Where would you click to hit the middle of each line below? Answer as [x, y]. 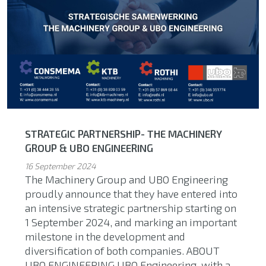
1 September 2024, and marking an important [131, 222]
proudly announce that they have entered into [131, 193]
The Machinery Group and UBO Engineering [126, 179]
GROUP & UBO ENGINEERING [89, 148]
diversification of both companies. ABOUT [122, 250]
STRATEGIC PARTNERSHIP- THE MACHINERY [123, 133]
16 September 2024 [61, 166]
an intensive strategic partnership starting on [131, 208]
